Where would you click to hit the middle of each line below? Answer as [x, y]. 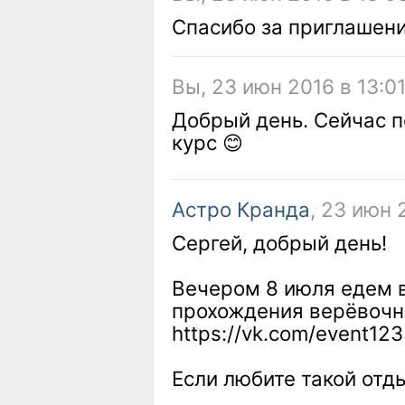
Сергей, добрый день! [279, 243]
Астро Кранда [241, 209]
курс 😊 [207, 142]
